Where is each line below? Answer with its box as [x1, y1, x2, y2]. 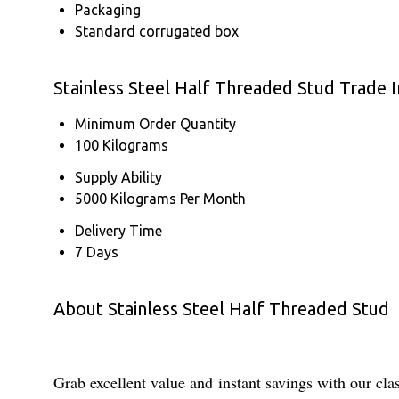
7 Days [75, 243, 118, 260]
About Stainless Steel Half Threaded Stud [53, 297, 389, 319]
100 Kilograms [75, 136, 168, 153]
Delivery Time [75, 222, 162, 239]
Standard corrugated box [75, 22, 239, 39]
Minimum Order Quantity [75, 115, 236, 132]
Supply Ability [75, 168, 162, 185]
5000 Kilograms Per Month [75, 190, 246, 207]
